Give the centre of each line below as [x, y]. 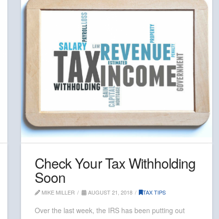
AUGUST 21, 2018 [109, 192]
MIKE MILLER [58, 192]
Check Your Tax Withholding [115, 163]
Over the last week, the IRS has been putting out [110, 210]
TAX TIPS [154, 192]
